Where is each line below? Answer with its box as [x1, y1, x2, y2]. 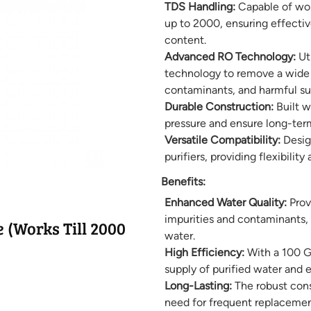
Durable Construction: [164, 100, 274, 114]
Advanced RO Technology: [164, 50, 296, 64]
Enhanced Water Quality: [164, 196, 287, 210]
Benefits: [160, 175, 205, 189]
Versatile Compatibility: [164, 133, 280, 147]
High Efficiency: [164, 246, 244, 260]
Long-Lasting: [164, 279, 232, 293]
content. [164, 33, 206, 47]
